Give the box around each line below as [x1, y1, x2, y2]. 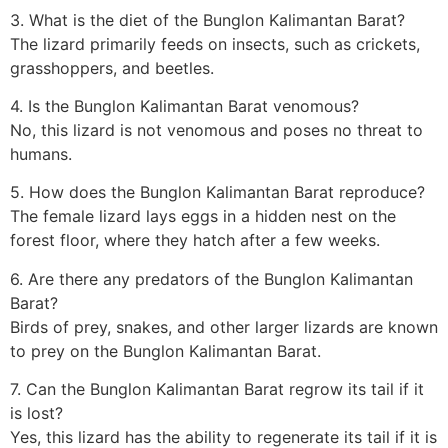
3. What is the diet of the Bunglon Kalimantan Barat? [10, 9, 405, 30]
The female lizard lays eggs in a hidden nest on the [10, 206, 396, 227]
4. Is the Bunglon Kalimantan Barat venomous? [10, 96, 359, 117]
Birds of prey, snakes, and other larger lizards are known [10, 316, 438, 337]
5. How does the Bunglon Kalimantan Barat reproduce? [10, 182, 425, 203]
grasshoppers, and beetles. [10, 57, 214, 78]
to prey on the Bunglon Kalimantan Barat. [10, 340, 321, 361]
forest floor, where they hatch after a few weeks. [10, 230, 380, 251]
